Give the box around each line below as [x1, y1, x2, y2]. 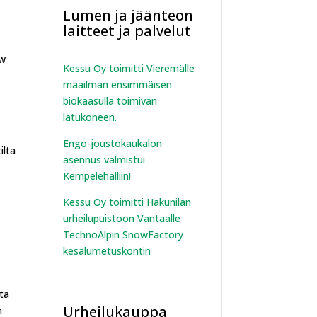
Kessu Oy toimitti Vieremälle [63, 61, 195, 75]
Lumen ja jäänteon [63, 5, 194, 25]
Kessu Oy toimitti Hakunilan [63, 195, 192, 209]
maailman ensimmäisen [63, 77, 173, 91]
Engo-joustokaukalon [63, 136, 163, 150]
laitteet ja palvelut [63, 21, 192, 40]
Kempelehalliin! [63, 168, 132, 183]
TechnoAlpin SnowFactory [63, 227, 184, 241]
